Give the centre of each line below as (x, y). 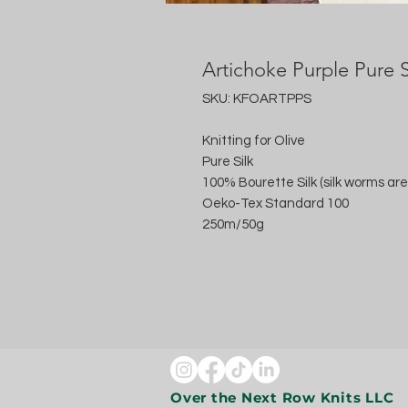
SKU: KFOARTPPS (257, 99)
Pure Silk (228, 162)
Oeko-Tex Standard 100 (275, 204)
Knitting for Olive (254, 141)
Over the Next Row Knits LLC (284, 398)
